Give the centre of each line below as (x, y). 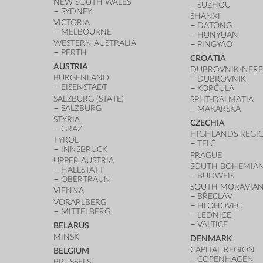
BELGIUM (72, 251)
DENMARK (211, 238)
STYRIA (67, 119)
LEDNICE (215, 215)
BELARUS (72, 225)
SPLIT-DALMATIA (222, 100)
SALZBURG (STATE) (89, 99)
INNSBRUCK (85, 149)
